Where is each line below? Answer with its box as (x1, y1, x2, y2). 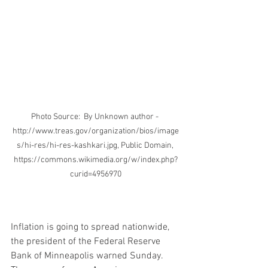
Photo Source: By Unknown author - (31, 112, 160, 123)
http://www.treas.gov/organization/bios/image (13, 126, 179, 137)
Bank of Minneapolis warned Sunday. (11, 250, 165, 263)
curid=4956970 (70, 169, 121, 180)
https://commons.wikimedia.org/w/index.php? (14, 155, 178, 166)
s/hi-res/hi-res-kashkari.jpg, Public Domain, (16, 141, 175, 151)
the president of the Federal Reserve (11, 236, 163, 248)
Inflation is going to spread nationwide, (11, 221, 172, 234)
